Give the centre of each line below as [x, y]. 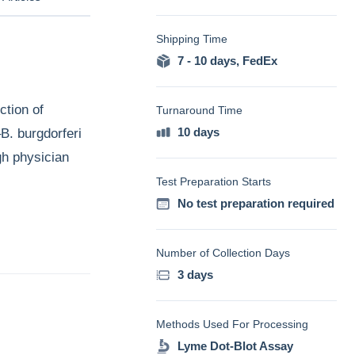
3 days [195, 275]
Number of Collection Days [223, 253]
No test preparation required [256, 203]
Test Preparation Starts [214, 181]
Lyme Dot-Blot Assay [235, 346]
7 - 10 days [207, 61]
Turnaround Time [199, 110]
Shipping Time [192, 39]
